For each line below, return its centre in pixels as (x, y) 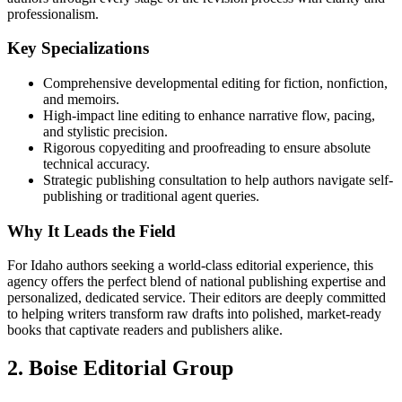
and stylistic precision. (105, 132)
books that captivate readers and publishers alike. (145, 330)
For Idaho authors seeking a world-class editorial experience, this (190, 266)
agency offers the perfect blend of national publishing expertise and (197, 282)
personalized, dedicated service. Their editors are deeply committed (197, 298)
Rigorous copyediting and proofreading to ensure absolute (207, 148)
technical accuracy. (96, 164)
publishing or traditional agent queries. (151, 197)
